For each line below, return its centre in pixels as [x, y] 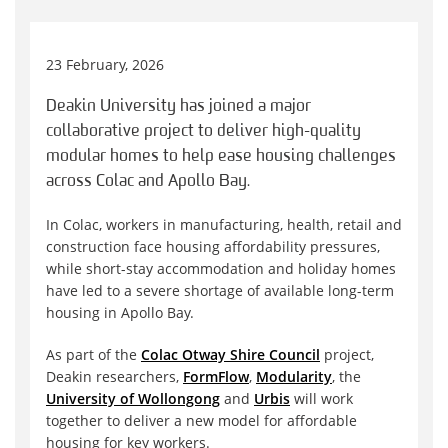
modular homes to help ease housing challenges [221, 157]
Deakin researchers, [114, 377]
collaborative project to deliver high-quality [203, 132]
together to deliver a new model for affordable [201, 421]
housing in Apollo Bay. [120, 313]
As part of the [93, 355]
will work [321, 399]
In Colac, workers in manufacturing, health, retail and [224, 225]
